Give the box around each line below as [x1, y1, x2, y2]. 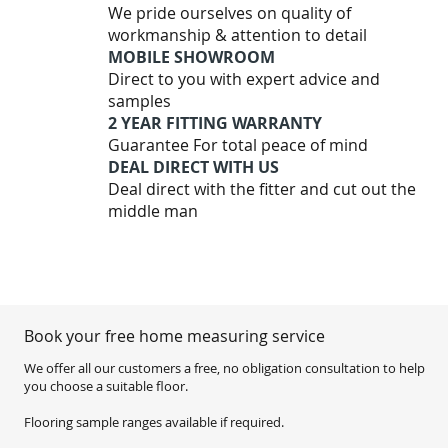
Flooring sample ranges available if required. [23, 413, 284, 432]
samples [107, 89, 171, 112]
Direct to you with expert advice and [107, 67, 380, 90]
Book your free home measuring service [23, 325, 325, 348]
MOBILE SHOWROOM [107, 45, 275, 68]
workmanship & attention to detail [107, 23, 367, 46]
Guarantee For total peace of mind [107, 133, 368, 156]
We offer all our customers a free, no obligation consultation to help [23, 359, 425, 378]
